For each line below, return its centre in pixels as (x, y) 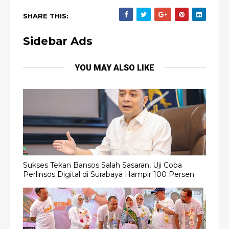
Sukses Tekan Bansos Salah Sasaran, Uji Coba (102, 165)
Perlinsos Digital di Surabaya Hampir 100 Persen (109, 174)
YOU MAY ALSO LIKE (114, 68)
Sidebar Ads (58, 41)
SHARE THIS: (46, 16)
